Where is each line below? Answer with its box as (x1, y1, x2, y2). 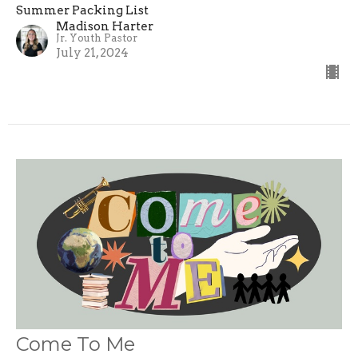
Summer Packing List (16, 2, 149, 18)
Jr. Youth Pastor (56, 31, 137, 44)
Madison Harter (56, 18, 153, 34)
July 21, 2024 (56, 45, 129, 60)
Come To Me (16, 332, 135, 356)
